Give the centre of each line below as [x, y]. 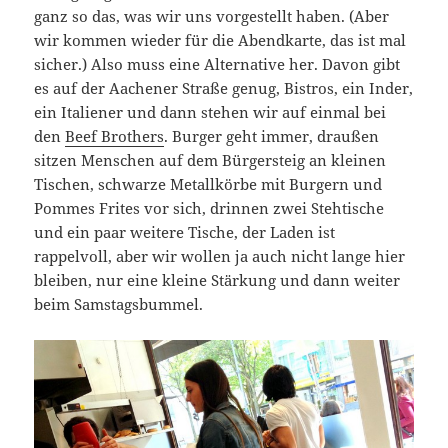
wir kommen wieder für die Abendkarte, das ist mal [220, 40]
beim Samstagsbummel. [119, 304]
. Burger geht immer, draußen [272, 136]
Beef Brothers [115, 136]
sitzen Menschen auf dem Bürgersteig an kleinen [210, 160]
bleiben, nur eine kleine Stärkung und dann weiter [217, 280]
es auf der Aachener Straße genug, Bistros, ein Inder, [224, 88]
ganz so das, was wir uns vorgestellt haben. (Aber [212, 16]
